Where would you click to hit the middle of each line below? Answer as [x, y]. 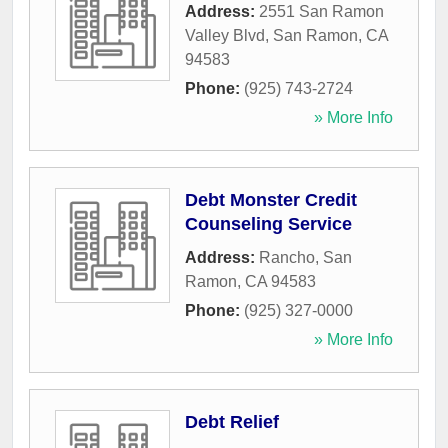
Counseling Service [268, 224]
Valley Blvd [225, 36]
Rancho [287, 258]
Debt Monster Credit [271, 200]
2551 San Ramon [321, 12]
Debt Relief [232, 422]
